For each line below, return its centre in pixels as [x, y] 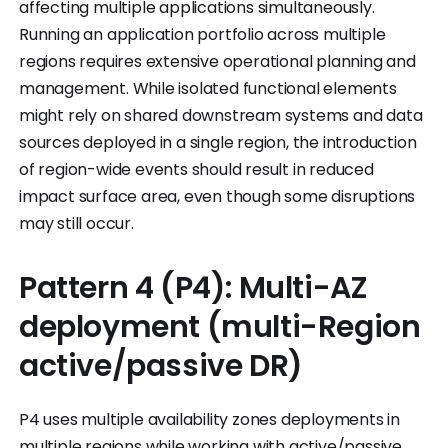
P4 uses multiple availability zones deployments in [209, 419]
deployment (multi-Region [220, 326]
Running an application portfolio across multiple [202, 34]
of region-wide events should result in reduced [196, 169]
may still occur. [76, 223]
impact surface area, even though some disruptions [217, 196]
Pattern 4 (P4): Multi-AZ [193, 287]
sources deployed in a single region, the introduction [218, 142]
